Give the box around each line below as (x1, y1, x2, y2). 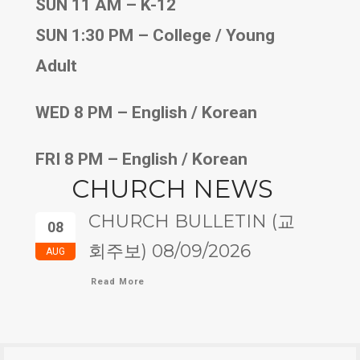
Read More (91, 276, 145, 287)
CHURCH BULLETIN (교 (88, 210, 295, 232)
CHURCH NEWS (71, 173, 273, 204)
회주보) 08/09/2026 (88, 239, 251, 262)
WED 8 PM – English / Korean (35, 102, 257, 122)
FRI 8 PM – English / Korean (35, 149, 247, 169)
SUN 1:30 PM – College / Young (35, 25, 275, 45)
